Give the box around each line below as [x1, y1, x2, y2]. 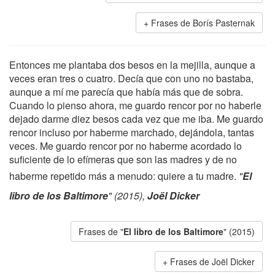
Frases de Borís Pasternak [151, 17, 255, 29]
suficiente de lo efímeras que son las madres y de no [9, 152, 237, 166]
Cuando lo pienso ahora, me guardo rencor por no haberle [9, 98, 261, 112]
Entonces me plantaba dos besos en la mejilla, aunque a [9, 58, 255, 72]
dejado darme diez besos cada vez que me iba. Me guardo [9, 112, 263, 126]
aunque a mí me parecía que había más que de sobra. [9, 85, 243, 99]
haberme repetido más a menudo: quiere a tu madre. [9, 169, 239, 183]
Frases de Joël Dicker [170, 255, 255, 268]
